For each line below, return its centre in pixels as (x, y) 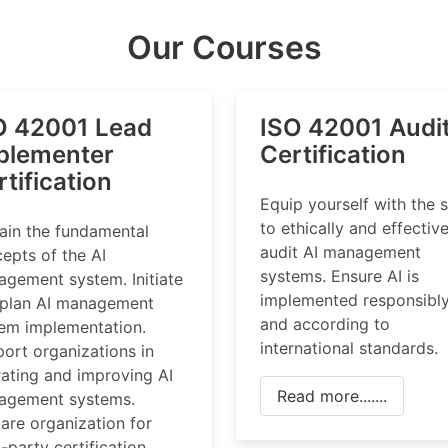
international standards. (349, 348)
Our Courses (224, 47)
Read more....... (332, 396)
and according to (325, 324)
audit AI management (340, 252)
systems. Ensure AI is (339, 276)
